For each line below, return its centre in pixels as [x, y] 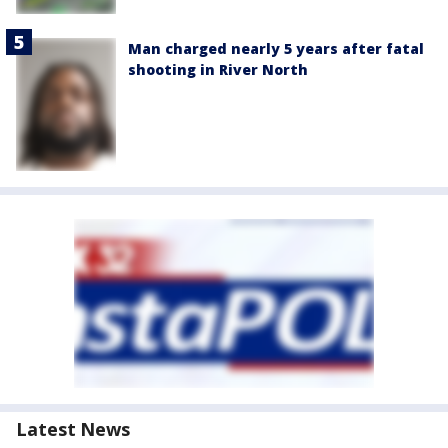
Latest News [73, 428]
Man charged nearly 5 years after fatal [276, 48]
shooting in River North [218, 69]
